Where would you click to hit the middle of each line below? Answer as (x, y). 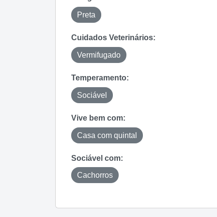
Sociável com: (97, 158)
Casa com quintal (107, 135)
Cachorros (95, 175)
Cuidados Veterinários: (113, 38)
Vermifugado (99, 55)
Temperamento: (100, 77)
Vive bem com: (98, 118)
